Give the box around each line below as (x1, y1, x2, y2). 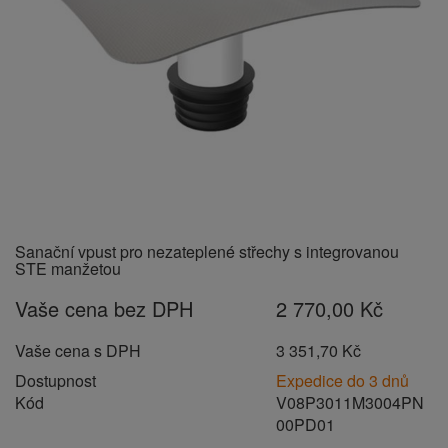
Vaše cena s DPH (15, 339, 141, 362)
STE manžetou (15, 257, 121, 280)
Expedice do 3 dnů (276, 369, 410, 392)
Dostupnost (15, 369, 96, 392)
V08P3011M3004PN (276, 391, 425, 414)
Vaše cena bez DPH (15, 294, 193, 323)
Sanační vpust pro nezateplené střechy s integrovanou (15, 240, 399, 263)
